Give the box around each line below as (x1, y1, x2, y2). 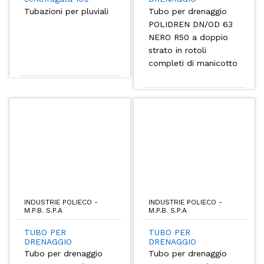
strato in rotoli (148, 45, 206, 55)
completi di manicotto (148, 58, 237, 68)
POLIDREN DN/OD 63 (148, 19, 233, 29)
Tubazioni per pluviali (24, 6, 108, 16)
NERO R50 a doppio (148, 32, 228, 42)
